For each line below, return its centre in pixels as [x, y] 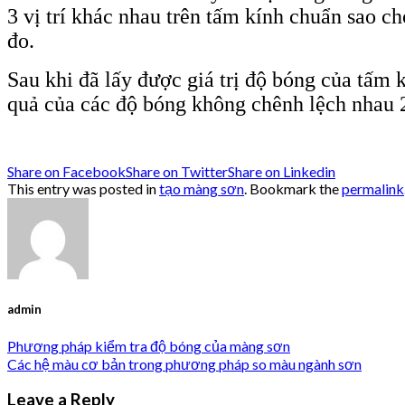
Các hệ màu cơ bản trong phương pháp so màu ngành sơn [184, 363]
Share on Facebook [66, 172]
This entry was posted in [83, 189]
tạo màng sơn [202, 189]
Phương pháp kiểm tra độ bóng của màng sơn [149, 345]
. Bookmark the [293, 189]
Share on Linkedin [282, 172]
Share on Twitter [177, 172]
